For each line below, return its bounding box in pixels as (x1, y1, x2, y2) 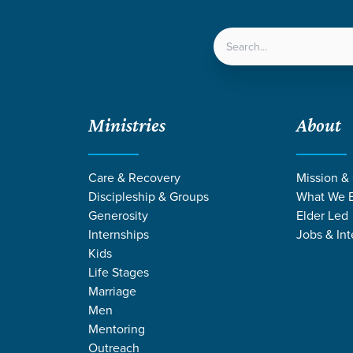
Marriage (88, 281, 136, 299)
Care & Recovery (88, 168, 180, 186)
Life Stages (88, 262, 149, 281)
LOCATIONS (138, 39, 231, 63)
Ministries (88, 113, 165, 136)
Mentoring (88, 319, 145, 337)
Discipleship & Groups (88, 187, 209, 205)
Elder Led (296, 206, 348, 224)
